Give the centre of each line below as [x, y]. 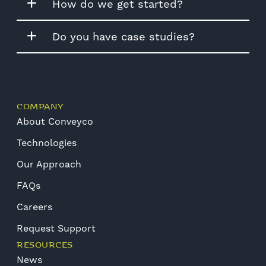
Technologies [47, 142]
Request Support [56, 228]
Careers [34, 207]
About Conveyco [55, 121]
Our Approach [49, 164]
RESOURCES [45, 244]
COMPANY [40, 105]
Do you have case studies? [123, 36]
